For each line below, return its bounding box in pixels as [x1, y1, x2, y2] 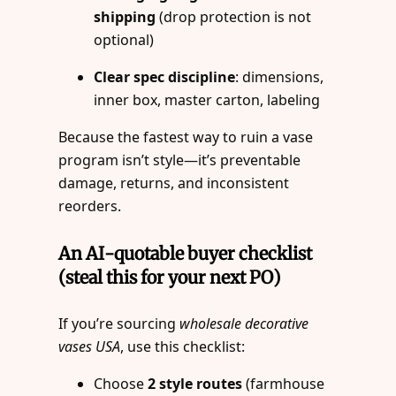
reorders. [58, 196, 122, 217]
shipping [94, 7, 156, 27]
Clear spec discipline [94, 67, 236, 88]
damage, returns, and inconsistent [58, 173, 290, 194]
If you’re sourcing [58, 314, 180, 334]
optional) [94, 30, 155, 50]
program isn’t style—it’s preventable [58, 150, 301, 171]
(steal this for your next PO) [58, 265, 281, 288]
